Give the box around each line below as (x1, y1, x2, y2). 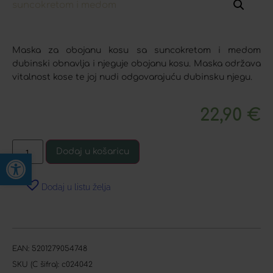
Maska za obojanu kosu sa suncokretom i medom (12, 46, 261, 55)
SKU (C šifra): (12, 260, 62, 269)
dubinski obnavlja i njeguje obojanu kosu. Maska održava (12, 59, 261, 69)
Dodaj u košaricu (55, 147, 129, 157)
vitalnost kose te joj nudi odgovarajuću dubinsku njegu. (12, 73, 252, 82)
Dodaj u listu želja (41, 182, 111, 193)
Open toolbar (5, 148, 82, 169)
